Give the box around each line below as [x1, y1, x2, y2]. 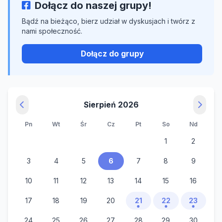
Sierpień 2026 [83, 100, 139, 110]
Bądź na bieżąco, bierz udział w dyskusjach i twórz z [22, 17, 195, 26]
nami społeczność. [22, 27, 82, 36]
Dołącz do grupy [80, 49, 144, 59]
